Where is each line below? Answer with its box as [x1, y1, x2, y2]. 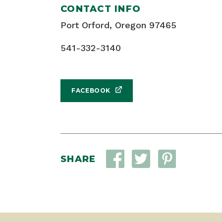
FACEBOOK [71, 87, 111, 95]
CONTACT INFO [60, 3, 141, 15]
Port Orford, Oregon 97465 [60, 20, 176, 31]
